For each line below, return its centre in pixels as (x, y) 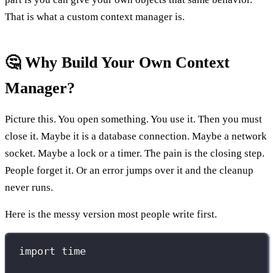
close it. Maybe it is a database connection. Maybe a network (136, 136)
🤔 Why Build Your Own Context (117, 62)
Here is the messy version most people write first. (111, 214)
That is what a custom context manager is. (95, 16)
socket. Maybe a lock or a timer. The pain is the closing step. (135, 153)
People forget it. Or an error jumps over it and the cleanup (129, 170)
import (37, 251)
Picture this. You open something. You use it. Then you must (133, 119)
